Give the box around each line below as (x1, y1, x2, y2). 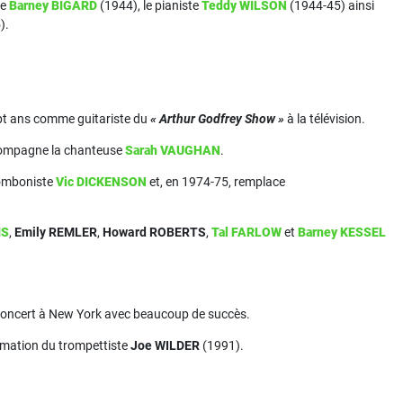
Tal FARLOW (211, 225, 282, 239)
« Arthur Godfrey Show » (150, 112, 284, 126)
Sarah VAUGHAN (125, 143, 220, 157)
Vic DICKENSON (56, 175, 147, 189)
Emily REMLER (14, 225, 97, 239)
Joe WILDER (130, 338, 200, 353)
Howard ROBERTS (103, 225, 206, 239)
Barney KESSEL (298, 225, 386, 239)
